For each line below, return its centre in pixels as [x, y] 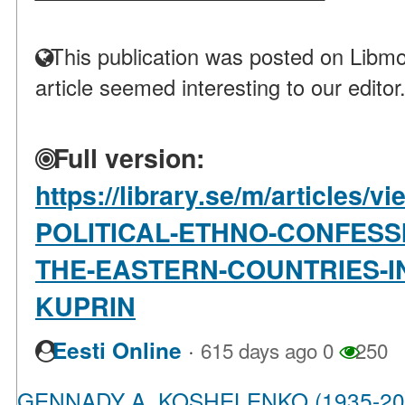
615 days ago [259, 350]
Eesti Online [117, 351]
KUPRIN [85, 306]
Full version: [125, 158]
